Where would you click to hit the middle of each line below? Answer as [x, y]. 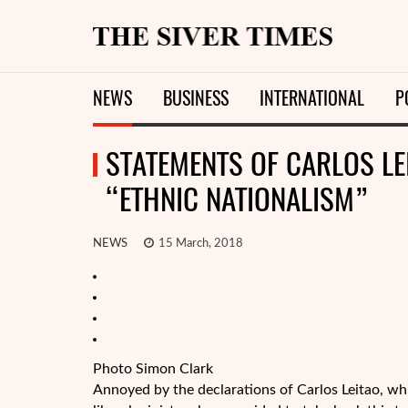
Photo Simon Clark [153, 369]
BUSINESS [196, 98]
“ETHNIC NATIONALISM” [237, 199]
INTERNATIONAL [312, 98]
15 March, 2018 [199, 244]
